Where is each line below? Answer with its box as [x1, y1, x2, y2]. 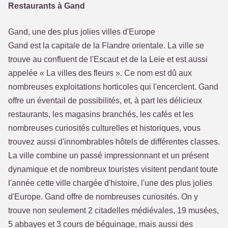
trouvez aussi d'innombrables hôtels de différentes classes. [8, 137, 220, 146]
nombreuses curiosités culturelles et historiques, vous [8, 124, 201, 132]
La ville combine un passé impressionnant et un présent [8, 151, 209, 160]
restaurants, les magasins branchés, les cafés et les [8, 110, 193, 119]
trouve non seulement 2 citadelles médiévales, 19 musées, [8, 206, 219, 215]
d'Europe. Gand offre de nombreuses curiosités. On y [8, 192, 198, 201]
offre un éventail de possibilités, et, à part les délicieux [8, 96, 202, 105]
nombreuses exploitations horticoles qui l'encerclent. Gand [8, 82, 218, 91]
